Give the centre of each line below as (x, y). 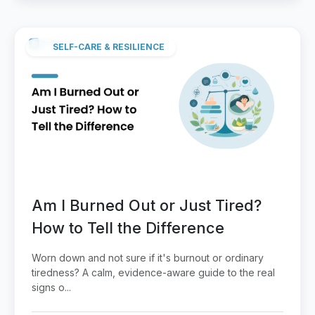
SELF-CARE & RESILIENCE (109, 47)
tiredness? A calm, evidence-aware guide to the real (153, 273)
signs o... (51, 288)
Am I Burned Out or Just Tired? (147, 206)
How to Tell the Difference (128, 228)
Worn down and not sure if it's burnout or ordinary (148, 258)
